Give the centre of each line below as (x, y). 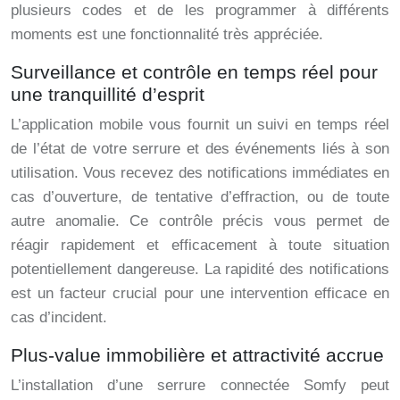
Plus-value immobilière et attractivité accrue (197, 355)
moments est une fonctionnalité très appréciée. (167, 35)
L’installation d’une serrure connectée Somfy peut (200, 386)
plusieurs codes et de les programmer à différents (200, 11)
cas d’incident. (59, 318)
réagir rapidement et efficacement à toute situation (200, 246)
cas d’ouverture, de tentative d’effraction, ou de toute (200, 197)
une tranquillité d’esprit (108, 95)
